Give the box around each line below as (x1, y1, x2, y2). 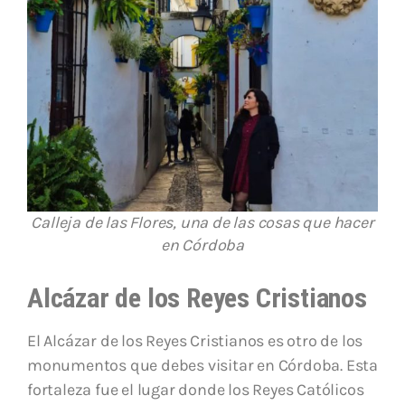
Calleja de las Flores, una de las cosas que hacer (31, 212, 374, 232)
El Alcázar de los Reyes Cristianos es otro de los (27, 330, 363, 351)
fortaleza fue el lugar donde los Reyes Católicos (27, 379, 364, 400)
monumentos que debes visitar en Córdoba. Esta (27, 354, 378, 375)
